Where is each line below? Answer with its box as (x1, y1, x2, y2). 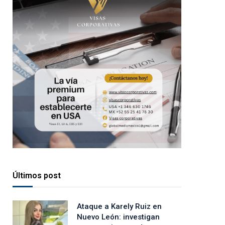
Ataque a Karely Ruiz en (77, 202, 162, 211)
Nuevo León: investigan (77, 212, 160, 222)
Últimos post (13, 171, 61, 181)
